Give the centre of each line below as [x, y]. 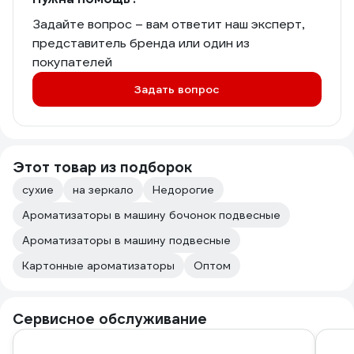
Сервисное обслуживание [110, 319]
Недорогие [183, 190]
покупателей [72, 62]
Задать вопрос [177, 89]
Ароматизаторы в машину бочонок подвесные [151, 215]
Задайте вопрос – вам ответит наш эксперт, [168, 24]
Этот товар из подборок [102, 167]
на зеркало [103, 190]
